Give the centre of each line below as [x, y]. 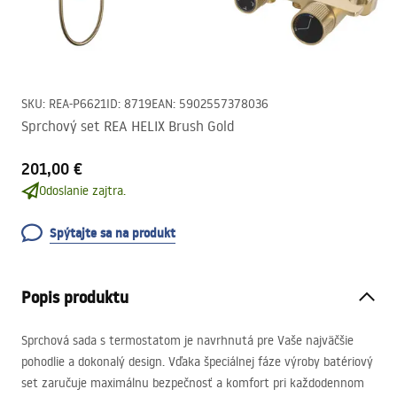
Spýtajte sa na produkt [113, 233]
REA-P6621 [78, 104]
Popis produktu [75, 297]
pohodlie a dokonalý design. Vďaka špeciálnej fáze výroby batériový [197, 362]
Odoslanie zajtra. [82, 191]
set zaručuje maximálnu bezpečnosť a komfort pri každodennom [193, 383]
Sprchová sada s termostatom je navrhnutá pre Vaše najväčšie [187, 340]
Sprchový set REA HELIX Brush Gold [128, 126]
